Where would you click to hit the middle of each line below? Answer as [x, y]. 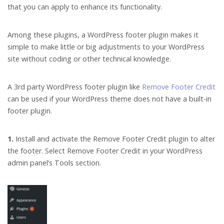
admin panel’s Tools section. [54, 162]
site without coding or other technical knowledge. [89, 58]
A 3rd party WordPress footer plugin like [75, 86]
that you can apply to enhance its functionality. [85, 6]
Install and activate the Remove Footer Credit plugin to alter [114, 138]
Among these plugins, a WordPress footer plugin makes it [103, 34]
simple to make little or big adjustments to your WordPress [106, 46]
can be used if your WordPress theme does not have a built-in [109, 98]
